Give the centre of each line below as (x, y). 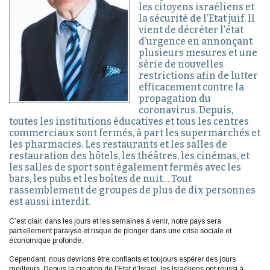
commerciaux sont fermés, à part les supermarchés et (135, 133)
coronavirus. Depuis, (186, 110)
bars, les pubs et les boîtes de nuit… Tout (100, 179)
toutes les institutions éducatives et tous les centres (129, 122)
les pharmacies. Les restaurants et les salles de (118, 145)
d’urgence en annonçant (196, 42)
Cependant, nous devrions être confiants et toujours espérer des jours (122, 259)
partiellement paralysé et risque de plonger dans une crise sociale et (120, 231)
